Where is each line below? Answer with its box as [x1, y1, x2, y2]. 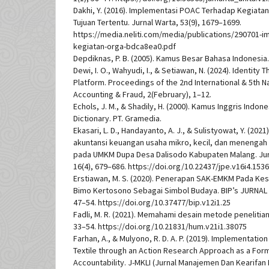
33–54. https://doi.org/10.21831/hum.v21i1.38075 [73, 221, 247, 232]
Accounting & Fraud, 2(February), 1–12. [73, 89, 211, 100]
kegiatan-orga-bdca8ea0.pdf [73, 41, 176, 52]
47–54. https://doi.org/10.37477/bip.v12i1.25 [73, 197, 231, 208]
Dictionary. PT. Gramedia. [73, 113, 162, 124]
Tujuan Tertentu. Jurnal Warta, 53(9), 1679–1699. [73, 17, 241, 28]
